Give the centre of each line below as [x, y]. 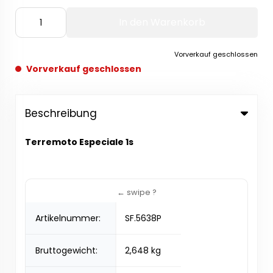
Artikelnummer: [70, 218]
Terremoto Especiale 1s [79, 142]
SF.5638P [143, 218]
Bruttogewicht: [66, 250]
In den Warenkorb [162, 22]
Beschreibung [61, 113]
